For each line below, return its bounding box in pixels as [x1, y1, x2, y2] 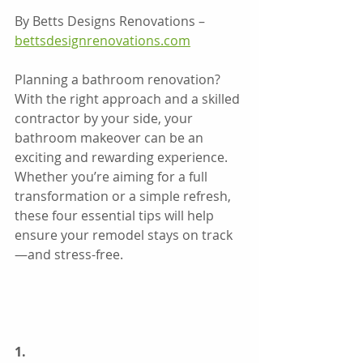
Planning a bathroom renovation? [15, 70, 224, 88]
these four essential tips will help [15, 206, 217, 224]
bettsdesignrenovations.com [15, 31, 190, 49]
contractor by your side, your [15, 109, 196, 127]
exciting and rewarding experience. [15, 147, 231, 166]
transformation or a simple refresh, [15, 186, 234, 205]
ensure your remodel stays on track [15, 225, 233, 244]
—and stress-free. [15, 245, 123, 263]
